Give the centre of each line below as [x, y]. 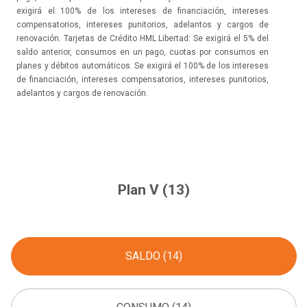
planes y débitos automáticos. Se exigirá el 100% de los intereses [143, 65]
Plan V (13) [153, 189]
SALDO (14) [154, 256]
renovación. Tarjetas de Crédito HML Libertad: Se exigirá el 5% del [143, 38]
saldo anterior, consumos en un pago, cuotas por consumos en [143, 52]
